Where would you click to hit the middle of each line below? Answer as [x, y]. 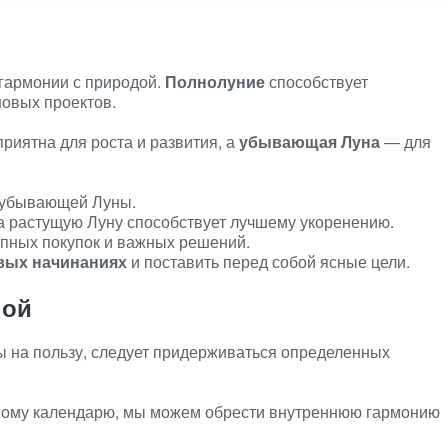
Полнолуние [215, 81]
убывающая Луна [309, 141]
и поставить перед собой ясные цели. [268, 261]
